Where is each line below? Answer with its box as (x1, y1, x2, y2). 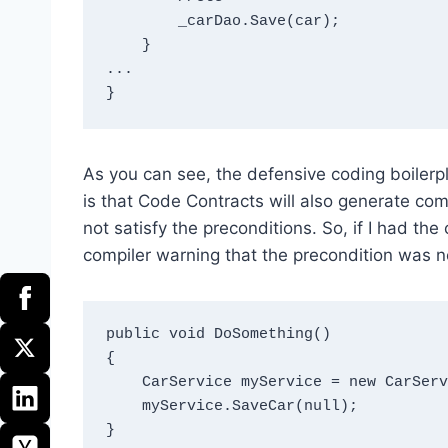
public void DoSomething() (105, 326, 331, 344)
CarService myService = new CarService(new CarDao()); (105, 374, 142, 392)
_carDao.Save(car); (105, 13, 178, 31)
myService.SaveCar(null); (105, 398, 142, 416)
